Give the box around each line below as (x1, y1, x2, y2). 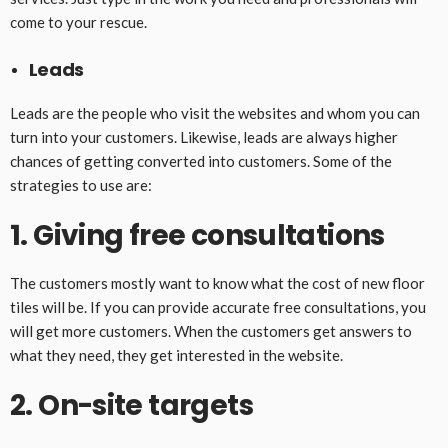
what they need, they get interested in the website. (10, 346, 346, 365)
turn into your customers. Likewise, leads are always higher (10, 128, 398, 147)
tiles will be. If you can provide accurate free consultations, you (10, 298, 426, 317)
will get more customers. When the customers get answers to (10, 322, 412, 341)
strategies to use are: (10, 176, 152, 195)
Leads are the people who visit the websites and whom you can (10, 104, 420, 123)
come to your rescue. (10, 13, 150, 32)
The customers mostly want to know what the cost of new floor (10, 274, 425, 293)
